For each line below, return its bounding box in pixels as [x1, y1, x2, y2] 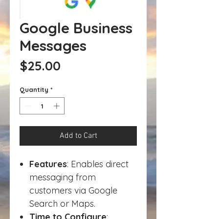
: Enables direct [67, 158, 129, 170]
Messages [20, 36, 87, 55]
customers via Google [29, 185, 117, 197]
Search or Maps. [29, 198, 95, 210]
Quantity [20, 85, 48, 93]
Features [29, 158, 67, 170]
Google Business [20, 18, 132, 37]
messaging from [29, 172, 96, 183]
